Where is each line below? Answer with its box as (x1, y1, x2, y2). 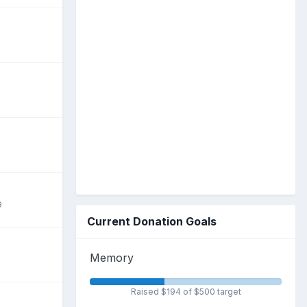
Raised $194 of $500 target (130, 286, 241, 297)
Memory (90, 250, 134, 265)
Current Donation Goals (87, 214, 217, 228)
